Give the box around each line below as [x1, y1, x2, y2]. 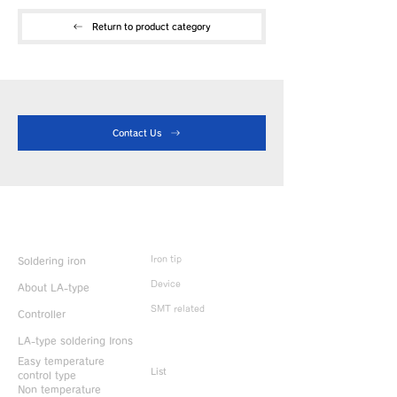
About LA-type [18, 283, 90, 292]
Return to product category [92, 22, 211, 31]
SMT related [151, 304, 205, 313]
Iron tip [151, 254, 182, 263]
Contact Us [112, 128, 161, 137]
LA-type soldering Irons [18, 336, 133, 346]
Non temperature [18, 385, 101, 394]
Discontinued [151, 346, 212, 358]
